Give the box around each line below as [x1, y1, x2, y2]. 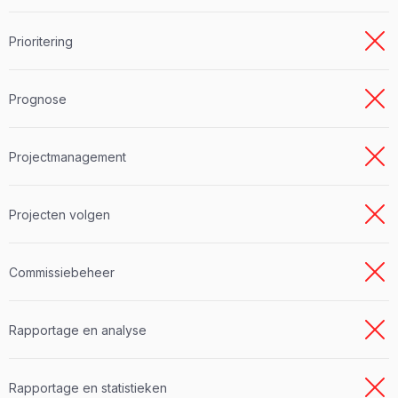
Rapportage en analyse [9, 322, 147, 338]
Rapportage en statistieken [9, 379, 167, 395]
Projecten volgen [9, 206, 110, 222]
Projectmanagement [9, 148, 126, 164]
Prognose [9, 91, 67, 107]
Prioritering [9, 33, 73, 49]
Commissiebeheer [9, 264, 115, 280]
